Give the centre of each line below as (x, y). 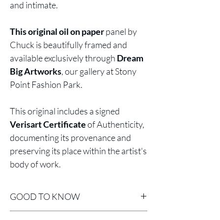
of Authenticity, (115, 124)
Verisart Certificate (48, 124)
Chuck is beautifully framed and (69, 45)
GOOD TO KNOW (45, 196)
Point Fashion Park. (46, 84)
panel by (121, 31)
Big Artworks (36, 71)
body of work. (35, 164)
